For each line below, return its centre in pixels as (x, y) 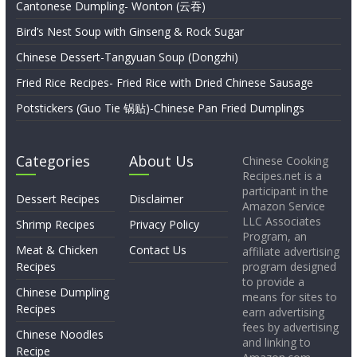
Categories (53, 161)
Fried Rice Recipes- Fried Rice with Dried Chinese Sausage (164, 82)
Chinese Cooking (286, 160)
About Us (162, 161)
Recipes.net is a (282, 175)
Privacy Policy (165, 224)
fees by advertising (291, 327)
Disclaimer (157, 198)
